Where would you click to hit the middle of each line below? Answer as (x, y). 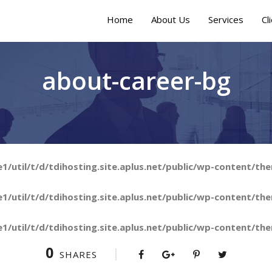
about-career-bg (136, 80)
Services (226, 19)
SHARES (78, 254)
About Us (171, 19)
